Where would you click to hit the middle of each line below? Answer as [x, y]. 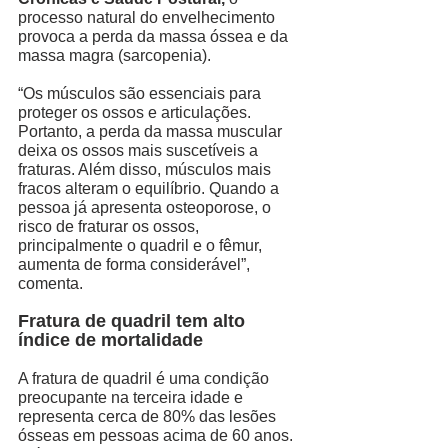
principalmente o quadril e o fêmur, [142, 245]
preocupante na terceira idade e [132, 397]
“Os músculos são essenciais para [141, 93]
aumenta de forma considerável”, [136, 264]
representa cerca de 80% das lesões [149, 416]
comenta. [52, 283]
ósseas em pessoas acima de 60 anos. [157, 435]
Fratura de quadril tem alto [134, 320]
